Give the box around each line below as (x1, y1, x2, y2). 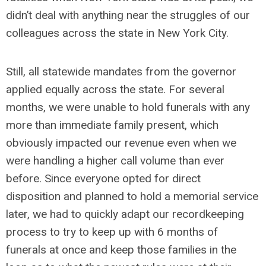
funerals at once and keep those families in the (6, 243, 236, 256)
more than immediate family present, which (6, 118, 218, 132)
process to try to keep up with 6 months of (6, 225, 218, 239)
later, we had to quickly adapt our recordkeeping (6, 207, 244, 221)
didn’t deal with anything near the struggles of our (6, 8, 250, 22)
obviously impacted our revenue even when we (6, 136, 236, 150)
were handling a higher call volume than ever (6, 154, 224, 167)
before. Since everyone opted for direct (6, 172, 201, 185)
